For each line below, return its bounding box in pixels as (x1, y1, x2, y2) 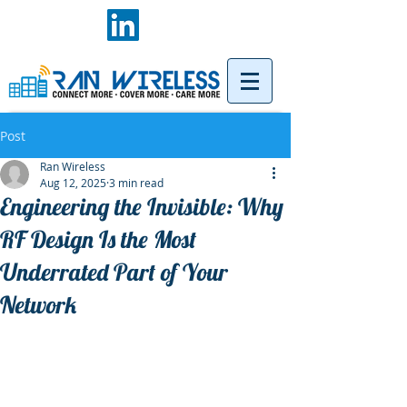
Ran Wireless (40, 159, 105, 174)
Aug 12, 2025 (40, 175, 106, 190)
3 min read (109, 175, 164, 190)
